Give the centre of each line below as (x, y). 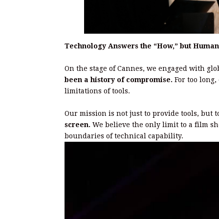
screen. (77, 124)
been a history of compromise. (119, 79)
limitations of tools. (97, 91)
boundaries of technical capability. (124, 136)
